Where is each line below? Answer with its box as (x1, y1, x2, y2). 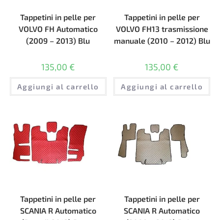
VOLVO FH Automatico (18, 24, 98, 34)
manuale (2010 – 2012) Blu (113, 36, 210, 46)
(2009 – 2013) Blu (26, 36, 90, 46)
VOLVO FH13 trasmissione (115, 24, 208, 34)
